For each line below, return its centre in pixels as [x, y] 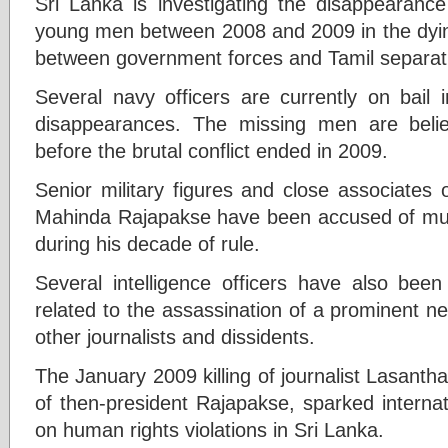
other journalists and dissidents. [175, 336]
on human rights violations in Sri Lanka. [209, 429]
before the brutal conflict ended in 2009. [211, 150]
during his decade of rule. [147, 243]
